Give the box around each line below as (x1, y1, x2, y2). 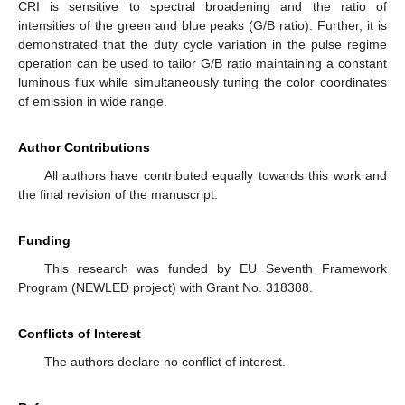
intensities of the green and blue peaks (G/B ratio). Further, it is (18, 17, 387, 33)
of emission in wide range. (18, 93, 167, 108)
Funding (18, 232, 71, 248)
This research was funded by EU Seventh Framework (43, 260, 387, 276)
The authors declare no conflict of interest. (43, 353, 286, 369)
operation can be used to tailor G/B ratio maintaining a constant (18, 55, 387, 71)
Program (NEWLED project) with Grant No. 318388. (18, 279, 313, 295)
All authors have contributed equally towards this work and (43, 167, 387, 183)
